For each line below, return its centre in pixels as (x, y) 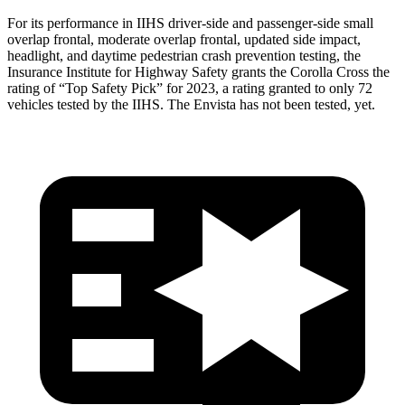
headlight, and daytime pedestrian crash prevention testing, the (184, 55)
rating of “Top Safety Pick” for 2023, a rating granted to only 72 (190, 88)
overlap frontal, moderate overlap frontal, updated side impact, (184, 39)
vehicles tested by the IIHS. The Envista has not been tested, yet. (191, 104)
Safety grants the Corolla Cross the (291, 71)
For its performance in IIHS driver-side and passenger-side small (190, 23)
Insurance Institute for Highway (99, 71)
